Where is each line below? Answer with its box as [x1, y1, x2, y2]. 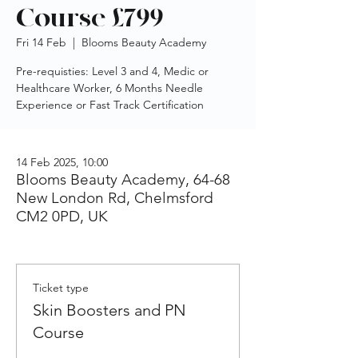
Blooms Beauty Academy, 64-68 [16, 170, 230, 189]
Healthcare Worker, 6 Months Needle [16, 81, 203, 95]
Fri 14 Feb [16, 35, 66, 50]
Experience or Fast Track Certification [16, 97, 204, 112]
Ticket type [33, 280, 89, 295]
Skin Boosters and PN [33, 300, 186, 320]
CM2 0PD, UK [16, 207, 108, 225]
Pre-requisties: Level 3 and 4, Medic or [16, 64, 209, 78]
